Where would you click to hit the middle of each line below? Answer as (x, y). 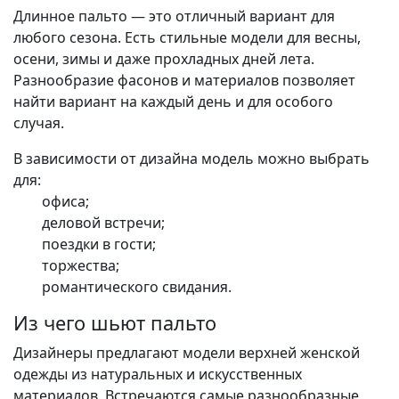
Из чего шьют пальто (115, 323)
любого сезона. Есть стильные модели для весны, (187, 38)
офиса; (65, 202)
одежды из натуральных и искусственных (158, 375)
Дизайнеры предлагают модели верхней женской (187, 353)
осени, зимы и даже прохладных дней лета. (164, 59)
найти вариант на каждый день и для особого (173, 102)
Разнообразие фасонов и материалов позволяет (184, 81)
